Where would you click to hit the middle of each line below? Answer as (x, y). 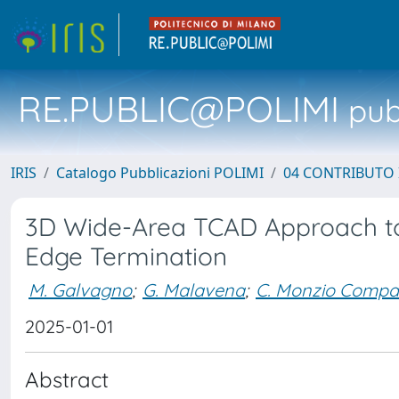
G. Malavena (194, 289)
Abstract (67, 379)
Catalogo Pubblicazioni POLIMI (160, 173)
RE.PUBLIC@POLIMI (179, 109)
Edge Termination (126, 256)
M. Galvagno (80, 289)
